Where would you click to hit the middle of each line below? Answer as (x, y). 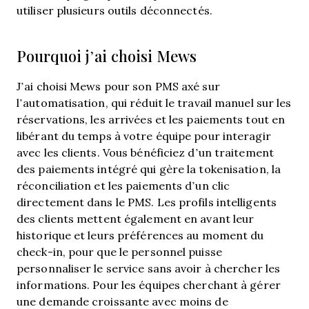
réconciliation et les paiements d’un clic (123, 185)
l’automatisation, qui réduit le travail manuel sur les (154, 102)
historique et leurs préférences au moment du (140, 235)
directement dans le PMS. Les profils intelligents (147, 202)
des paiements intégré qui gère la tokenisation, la (149, 169)
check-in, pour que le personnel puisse (119, 251)
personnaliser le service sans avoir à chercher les (149, 268)
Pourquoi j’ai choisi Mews (107, 56)
